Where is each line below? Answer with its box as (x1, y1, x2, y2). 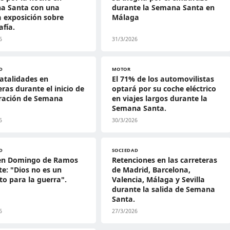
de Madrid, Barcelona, (111, 165, 190, 175)
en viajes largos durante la (111, 93, 207, 103)
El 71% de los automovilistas (111, 74, 214, 84)
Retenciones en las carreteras (111, 155, 217, 165)
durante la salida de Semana (111, 184, 215, 194)
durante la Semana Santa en (111, 3, 215, 12)
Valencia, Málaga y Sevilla (111, 175, 205, 184)
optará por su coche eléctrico (111, 84, 216, 93)
